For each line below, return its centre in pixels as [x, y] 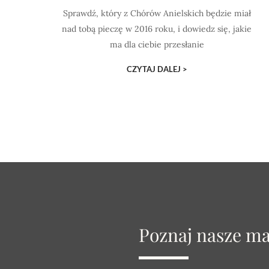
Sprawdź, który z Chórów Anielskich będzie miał [157, 13]
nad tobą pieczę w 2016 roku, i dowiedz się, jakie [157, 29]
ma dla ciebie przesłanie [157, 44]
